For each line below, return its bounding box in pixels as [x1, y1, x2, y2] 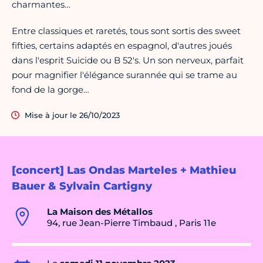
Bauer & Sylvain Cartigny [12, 180, 152, 193]
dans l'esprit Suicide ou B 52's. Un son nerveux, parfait [12, 55, 244, 66]
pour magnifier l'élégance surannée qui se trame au [12, 69, 237, 81]
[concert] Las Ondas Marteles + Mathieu [12, 164, 236, 177]
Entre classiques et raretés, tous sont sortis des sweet [12, 25, 241, 37]
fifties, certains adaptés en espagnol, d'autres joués [12, 40, 232, 52]
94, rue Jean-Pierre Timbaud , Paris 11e [47, 217, 216, 229]
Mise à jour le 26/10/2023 [25, 110, 120, 120]
